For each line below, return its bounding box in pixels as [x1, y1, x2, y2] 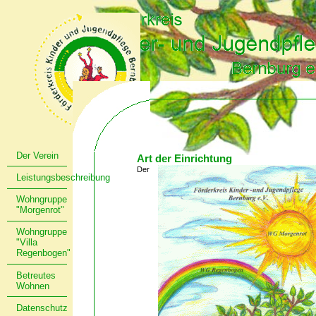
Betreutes [16, 269, 56, 281]
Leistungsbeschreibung [16, 171, 111, 183]
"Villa [16, 237, 38, 248]
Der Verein [16, 150, 59, 161]
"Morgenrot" [16, 205, 65, 216]
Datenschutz [16, 303, 68, 314]
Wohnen [16, 280, 50, 291]
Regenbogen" [16, 248, 71, 259]
